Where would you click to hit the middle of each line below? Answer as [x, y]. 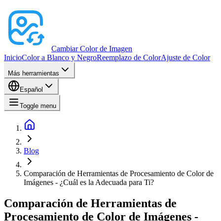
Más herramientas [34, 73]
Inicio [13, 57]
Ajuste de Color [185, 57]
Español [31, 90]
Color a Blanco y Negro [59, 57]
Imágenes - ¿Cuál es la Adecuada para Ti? [89, 182]
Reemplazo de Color [129, 57]
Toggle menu [38, 106]
